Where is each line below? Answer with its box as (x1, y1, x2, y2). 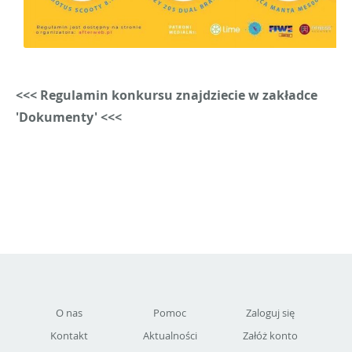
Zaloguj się (246, 305, 295, 320)
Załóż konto (243, 328, 299, 343)
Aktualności (142, 328, 197, 343)
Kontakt (50, 328, 89, 343)
